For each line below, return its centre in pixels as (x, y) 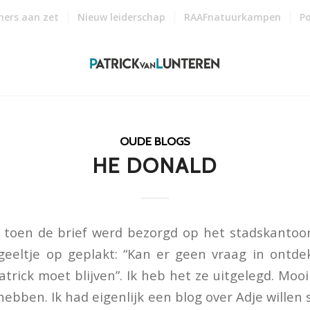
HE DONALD (155, 166)
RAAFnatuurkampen (232, 17)
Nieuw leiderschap (121, 17)
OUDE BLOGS (155, 141)
